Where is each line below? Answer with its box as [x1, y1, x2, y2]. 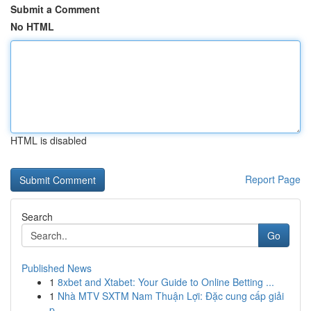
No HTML [10, 19, 54, 33]
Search [22, 210, 53, 224]
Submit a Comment [10, 2, 100, 16]
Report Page [245, 172, 301, 186]
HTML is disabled [10, 133, 87, 147]
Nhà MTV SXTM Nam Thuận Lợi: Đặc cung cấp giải [58, 289, 284, 303]
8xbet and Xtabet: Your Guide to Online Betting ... [58, 275, 274, 289]
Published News [22, 261, 92, 275]
